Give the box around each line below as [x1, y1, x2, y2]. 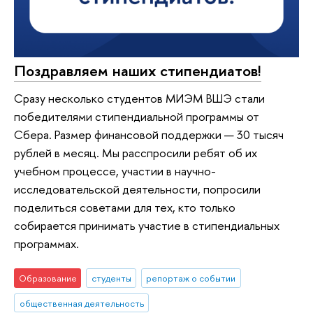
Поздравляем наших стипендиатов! [14, 59, 261, 81]
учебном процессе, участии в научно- [14, 163, 216, 180]
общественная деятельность [19, 296, 144, 310]
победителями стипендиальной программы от [14, 108, 259, 125]
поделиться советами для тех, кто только [14, 199, 235, 216]
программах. [14, 235, 79, 252]
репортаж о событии [146, 271, 236, 284]
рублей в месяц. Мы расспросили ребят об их [14, 145, 257, 161]
